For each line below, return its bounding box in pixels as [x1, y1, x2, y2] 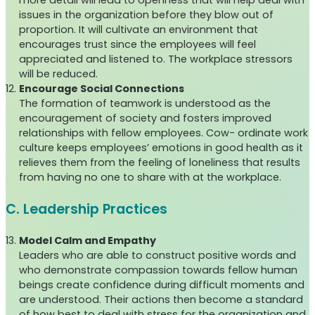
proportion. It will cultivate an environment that [19, 22, 259, 37]
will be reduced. [19, 67, 98, 82]
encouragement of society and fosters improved [19, 111, 272, 126]
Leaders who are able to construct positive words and [19, 248, 297, 263]
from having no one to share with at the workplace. [19, 170, 282, 185]
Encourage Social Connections [19, 82, 185, 96]
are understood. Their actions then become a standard [19, 292, 304, 307]
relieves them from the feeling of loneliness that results [19, 155, 301, 170]
